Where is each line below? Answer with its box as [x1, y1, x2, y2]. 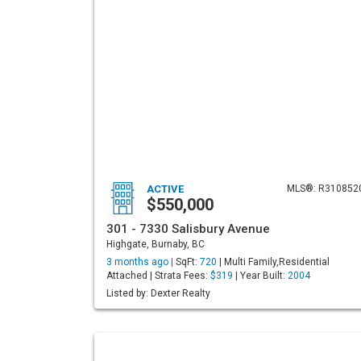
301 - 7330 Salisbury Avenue [106, 222, 270, 236]
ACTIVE [147, 183, 184, 195]
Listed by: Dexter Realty [106, 288, 210, 299]
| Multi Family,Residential [217, 256, 330, 268]
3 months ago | [106, 256, 176, 268]
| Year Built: [233, 270, 288, 281]
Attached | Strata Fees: [106, 270, 210, 281]
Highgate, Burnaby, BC [106, 239, 205, 250]
